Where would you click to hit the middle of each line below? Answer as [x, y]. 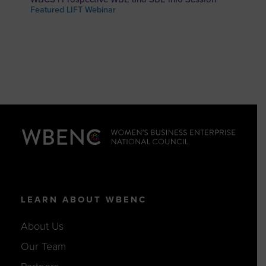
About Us [42, 227]
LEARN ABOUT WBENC [83, 199]
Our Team [43, 247]
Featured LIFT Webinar [73, 10]
